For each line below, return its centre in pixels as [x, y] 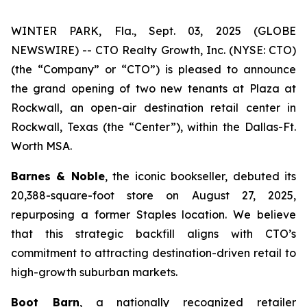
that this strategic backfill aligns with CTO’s [153, 234]
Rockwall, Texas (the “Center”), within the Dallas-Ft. [153, 127]
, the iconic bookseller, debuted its [200, 176]
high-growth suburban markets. [94, 272]
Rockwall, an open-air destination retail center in [153, 108]
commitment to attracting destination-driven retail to [153, 253]
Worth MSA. [41, 146]
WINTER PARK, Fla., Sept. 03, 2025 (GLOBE [153, 31]
